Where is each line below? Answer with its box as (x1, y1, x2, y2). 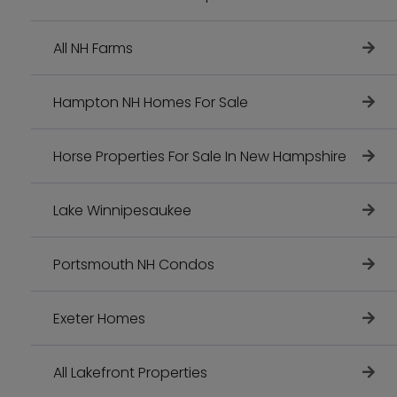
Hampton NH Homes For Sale (53, 91, 248, 113)
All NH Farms (53, 37, 133, 58)
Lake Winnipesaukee (53, 199, 191, 221)
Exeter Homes (53, 307, 145, 329)
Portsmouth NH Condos (53, 253, 214, 275)
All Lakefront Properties (53, 362, 207, 383)
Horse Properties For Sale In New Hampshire (53, 145, 346, 167)
